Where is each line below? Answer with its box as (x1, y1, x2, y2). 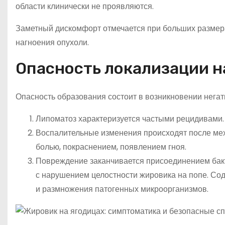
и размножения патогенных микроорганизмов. (36, 183, 208, 195)
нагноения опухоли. (16, 36, 89, 48)
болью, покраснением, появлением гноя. (36, 141, 186, 153)
